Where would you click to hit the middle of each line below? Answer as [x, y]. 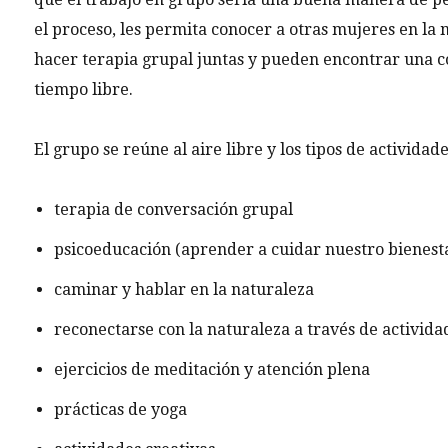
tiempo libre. [83, 90]
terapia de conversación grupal [173, 210]
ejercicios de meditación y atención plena [211, 370]
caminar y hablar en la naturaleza [183, 290]
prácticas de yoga [120, 410]
